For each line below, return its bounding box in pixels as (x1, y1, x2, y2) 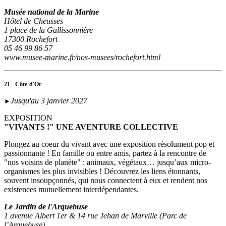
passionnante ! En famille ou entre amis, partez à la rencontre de (4, 149, 206, 158)
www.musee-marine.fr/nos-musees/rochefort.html (4, 53, 160, 62)
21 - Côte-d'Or (4, 81, 41, 88)
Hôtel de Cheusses (4, 17, 65, 26)
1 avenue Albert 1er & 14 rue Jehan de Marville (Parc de (4, 211, 187, 220)
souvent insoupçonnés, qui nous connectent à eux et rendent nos (4, 176, 207, 185)
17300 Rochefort (4, 35, 60, 44)
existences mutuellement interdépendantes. (4, 185, 139, 194)
